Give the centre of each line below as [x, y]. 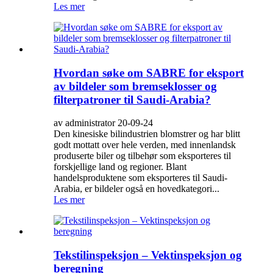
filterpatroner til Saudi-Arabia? [132, 99]
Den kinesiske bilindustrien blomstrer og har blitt [147, 134]
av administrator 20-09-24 [103, 123]
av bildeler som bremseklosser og [135, 86]
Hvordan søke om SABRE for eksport [149, 73]
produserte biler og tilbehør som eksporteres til [142, 156]
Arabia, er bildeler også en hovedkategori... [136, 189]
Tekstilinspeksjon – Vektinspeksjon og [148, 255]
